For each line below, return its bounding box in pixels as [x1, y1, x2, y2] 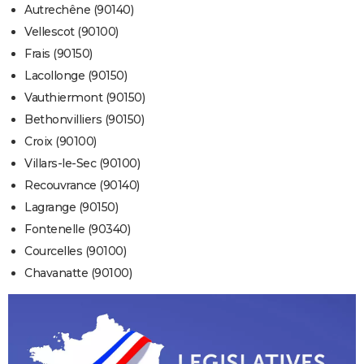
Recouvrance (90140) [24, 178, 140, 193]
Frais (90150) [24, 46, 93, 62]
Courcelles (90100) [24, 244, 126, 259]
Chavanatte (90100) [24, 266, 132, 281]
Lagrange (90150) [24, 200, 118, 215]
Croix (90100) [24, 134, 97, 149]
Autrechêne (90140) [24, 2, 133, 18]
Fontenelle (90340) [24, 222, 130, 237]
